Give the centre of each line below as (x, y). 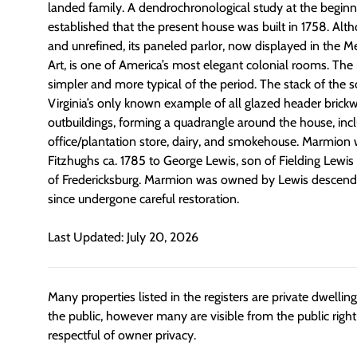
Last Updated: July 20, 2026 (123, 237)
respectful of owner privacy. (122, 335)
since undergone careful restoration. (143, 199)
